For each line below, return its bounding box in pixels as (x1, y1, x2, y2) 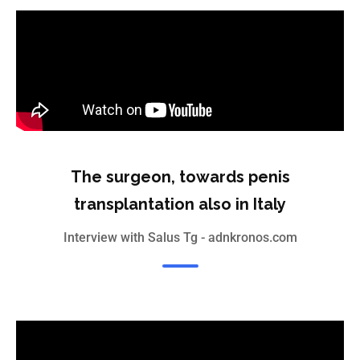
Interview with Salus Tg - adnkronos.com (63, 230, 297, 246)
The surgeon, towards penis (70, 167, 290, 187)
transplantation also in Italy (74, 194, 286, 215)
